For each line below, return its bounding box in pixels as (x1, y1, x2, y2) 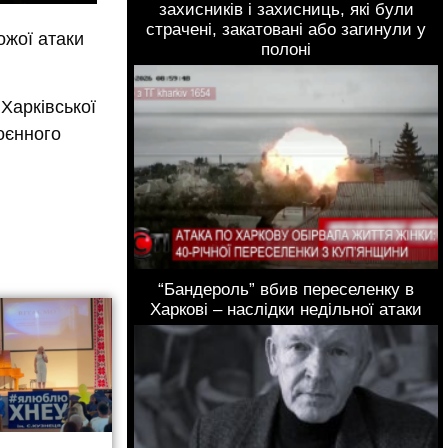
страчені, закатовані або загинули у (146, 20, 427, 40)
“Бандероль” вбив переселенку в (158, 280, 415, 300)
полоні (261, 40, 312, 60)
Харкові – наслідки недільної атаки (150, 300, 423, 320)
